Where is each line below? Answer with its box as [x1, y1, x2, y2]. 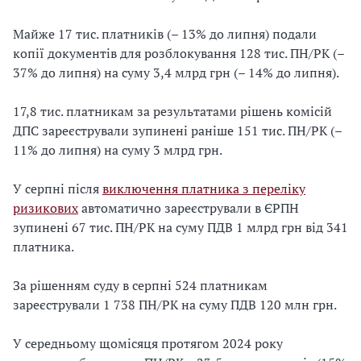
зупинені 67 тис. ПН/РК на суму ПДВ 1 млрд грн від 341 [13, 218, 348, 236]
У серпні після [13, 179, 102, 197]
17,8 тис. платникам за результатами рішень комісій [13, 102, 332, 120]
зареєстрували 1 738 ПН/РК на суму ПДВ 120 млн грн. [13, 295, 337, 313]
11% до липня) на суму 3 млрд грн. [13, 140, 222, 159]
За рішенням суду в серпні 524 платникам [13, 276, 268, 294]
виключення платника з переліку [102, 179, 305, 197]
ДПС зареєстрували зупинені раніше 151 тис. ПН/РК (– [13, 121, 342, 139]
